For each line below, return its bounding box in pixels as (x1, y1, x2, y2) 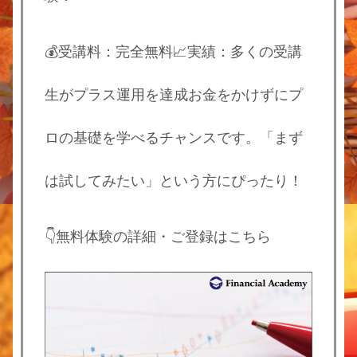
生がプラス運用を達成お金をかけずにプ (45, 87, 303, 104)
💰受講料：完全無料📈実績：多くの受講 (45, 44, 302, 61)
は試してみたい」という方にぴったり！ (45, 173, 303, 190)
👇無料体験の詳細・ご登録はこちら (45, 229, 271, 245)
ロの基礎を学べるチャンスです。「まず (45, 130, 303, 147)
